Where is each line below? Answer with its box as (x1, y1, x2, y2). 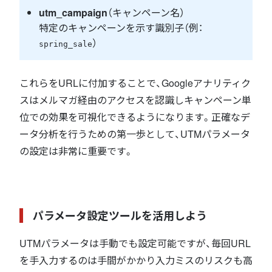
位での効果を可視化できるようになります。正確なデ (19, 109, 250, 124)
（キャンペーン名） (107, 5, 185, 19)
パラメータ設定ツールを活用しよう (33, 207, 207, 223)
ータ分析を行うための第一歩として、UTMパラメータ (19, 126, 250, 141)
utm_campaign (39, 5, 107, 19)
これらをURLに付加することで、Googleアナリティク (19, 75, 251, 90)
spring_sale (39, 39, 92, 49)
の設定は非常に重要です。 (19, 143, 134, 158)
